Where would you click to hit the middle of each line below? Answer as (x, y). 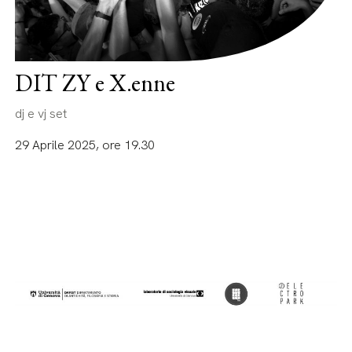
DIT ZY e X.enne (95, 83)
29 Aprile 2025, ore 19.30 (85, 145)
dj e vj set (41, 114)
